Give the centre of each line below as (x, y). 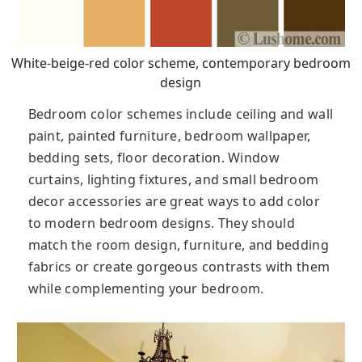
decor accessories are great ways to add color (174, 202)
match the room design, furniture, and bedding (178, 245)
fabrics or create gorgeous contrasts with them (179, 267)
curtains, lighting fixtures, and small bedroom (173, 180)
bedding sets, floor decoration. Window (154, 158)
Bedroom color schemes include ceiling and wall (181, 114)
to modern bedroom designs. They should (161, 223)
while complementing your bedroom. (146, 289)
